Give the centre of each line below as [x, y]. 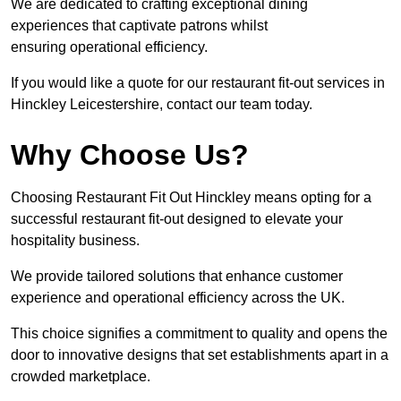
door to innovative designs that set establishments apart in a [200, 355]
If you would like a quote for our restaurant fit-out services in [198, 83]
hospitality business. [75, 241]
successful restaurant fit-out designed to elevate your [177, 219]
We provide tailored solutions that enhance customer [177, 277]
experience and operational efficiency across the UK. [178, 298]
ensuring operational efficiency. [109, 47]
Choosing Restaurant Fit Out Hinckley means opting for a [191, 198]
